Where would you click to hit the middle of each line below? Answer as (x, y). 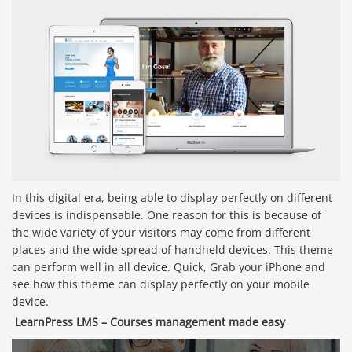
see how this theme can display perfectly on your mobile (161, 284)
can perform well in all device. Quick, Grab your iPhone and (169, 266)
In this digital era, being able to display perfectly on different (172, 197)
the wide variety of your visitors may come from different (161, 232)
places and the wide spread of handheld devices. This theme (172, 249)
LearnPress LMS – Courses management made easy (150, 321)
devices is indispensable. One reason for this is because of (167, 214)
